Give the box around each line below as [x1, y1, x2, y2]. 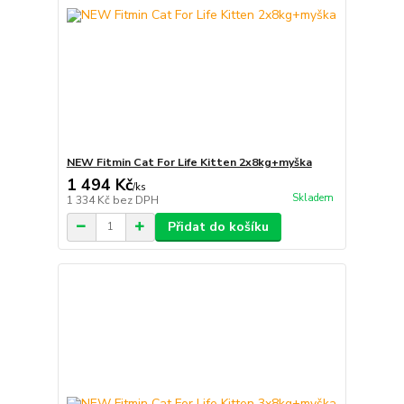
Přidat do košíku [167, 217, 269, 235]
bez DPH [112, 192, 159, 207]
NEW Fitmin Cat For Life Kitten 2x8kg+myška [66, 154, 312, 170]
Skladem [291, 190, 334, 205]
